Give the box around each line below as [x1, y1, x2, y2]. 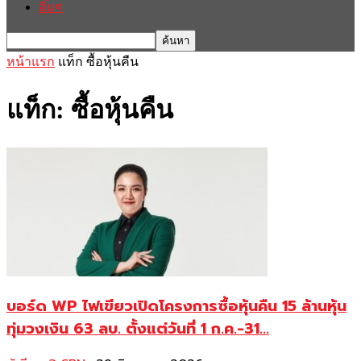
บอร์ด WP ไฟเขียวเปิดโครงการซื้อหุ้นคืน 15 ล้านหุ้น [6, 294, 346, 317]
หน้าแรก [6, 55, 55, 68]
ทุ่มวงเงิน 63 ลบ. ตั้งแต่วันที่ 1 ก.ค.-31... [6, 317, 269, 340]
